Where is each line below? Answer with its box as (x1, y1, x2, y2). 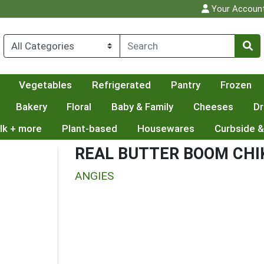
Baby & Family (111, 101, 174, 113)
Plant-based (61, 123, 117, 135)
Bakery (15, 101, 47, 113)
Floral (67, 101, 92, 113)
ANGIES (75, 169, 114, 183)
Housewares (137, 123, 194, 135)
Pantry (170, 79, 200, 91)
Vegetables (19, 79, 72, 91)
